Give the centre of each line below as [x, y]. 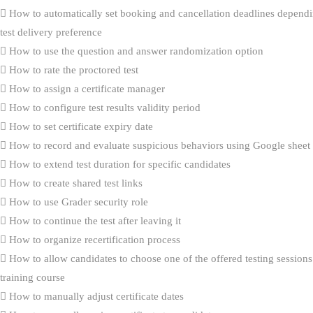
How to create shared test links [74, 183]
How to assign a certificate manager [86, 88]
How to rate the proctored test [72, 70]
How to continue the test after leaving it [94, 220]
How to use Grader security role [77, 202]
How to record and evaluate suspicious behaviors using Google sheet [158, 145]
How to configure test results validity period [103, 107]
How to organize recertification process [93, 239]
